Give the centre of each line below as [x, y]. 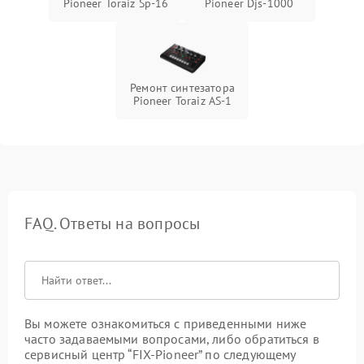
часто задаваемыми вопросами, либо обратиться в [172, 339]
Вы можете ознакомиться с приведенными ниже [166, 324]
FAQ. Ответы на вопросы [113, 224]
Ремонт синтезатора [182, 88]
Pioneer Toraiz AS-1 [182, 101]
